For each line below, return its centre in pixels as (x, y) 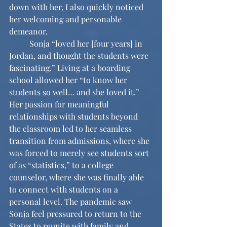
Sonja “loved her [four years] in (19, 44)
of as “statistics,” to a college (62, 165)
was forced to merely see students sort (80, 153)
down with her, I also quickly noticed (77, 7)
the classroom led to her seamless (71, 129)
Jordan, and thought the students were (80, 56)
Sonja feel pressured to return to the (76, 214)
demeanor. (28, 31)
